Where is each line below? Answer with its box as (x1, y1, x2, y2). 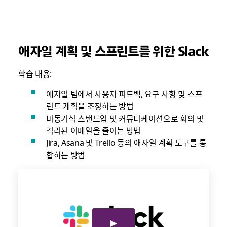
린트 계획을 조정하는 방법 (46, 99, 134, 112)
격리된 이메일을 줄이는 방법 (46, 124, 141, 136)
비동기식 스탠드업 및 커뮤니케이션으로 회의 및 (46, 111, 204, 124)
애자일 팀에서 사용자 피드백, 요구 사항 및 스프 (46, 87, 203, 100)
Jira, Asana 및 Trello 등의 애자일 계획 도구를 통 (46, 136, 207, 148)
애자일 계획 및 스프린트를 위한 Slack (18, 43, 209, 59)
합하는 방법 (46, 148, 85, 161)
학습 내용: (18, 67, 52, 80)
